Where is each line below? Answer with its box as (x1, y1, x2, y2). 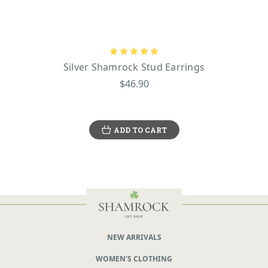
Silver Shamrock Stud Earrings (63, 60, 205, 74)
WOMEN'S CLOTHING (96, 253, 172, 264)
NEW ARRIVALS (106, 232, 162, 242)
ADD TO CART (113, 124, 167, 135)
